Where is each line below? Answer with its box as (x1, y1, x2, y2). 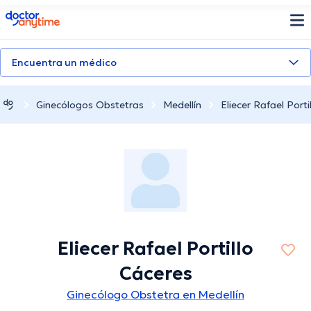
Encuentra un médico (12, 56, 117, 69)
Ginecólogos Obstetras (36, 98, 144, 111)
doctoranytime (5, 9, 83, 23)
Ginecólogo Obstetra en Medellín (67, 287, 244, 302)
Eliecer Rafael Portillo (58, 237, 253, 260)
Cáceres (119, 262, 192, 285)
